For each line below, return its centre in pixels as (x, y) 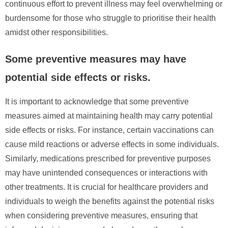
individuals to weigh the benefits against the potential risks (110, 201)
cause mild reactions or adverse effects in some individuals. (112, 144)
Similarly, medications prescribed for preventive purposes (108, 158)
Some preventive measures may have (96, 59)
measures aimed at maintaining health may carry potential (109, 116)
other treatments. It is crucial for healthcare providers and (107, 187)
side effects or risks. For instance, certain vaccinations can (109, 130)
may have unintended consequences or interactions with (106, 173)
